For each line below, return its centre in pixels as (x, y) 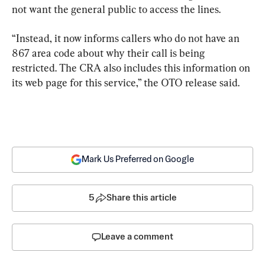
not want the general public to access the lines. (116, 9)
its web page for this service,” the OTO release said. (126, 82)
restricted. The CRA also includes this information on (132, 67)
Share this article (141, 198)
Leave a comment (137, 237)
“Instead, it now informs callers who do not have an (127, 38)
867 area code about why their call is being (109, 53)
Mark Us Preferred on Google (138, 159)
